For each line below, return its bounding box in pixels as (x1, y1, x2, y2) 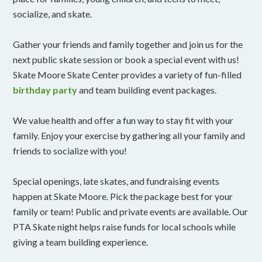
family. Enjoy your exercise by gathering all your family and (13, 129, 246, 141)
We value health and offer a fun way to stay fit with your (13, 114, 234, 126)
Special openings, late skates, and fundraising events (13, 175, 220, 187)
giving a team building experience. (13, 236, 149, 247)
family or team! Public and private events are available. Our (13, 205, 249, 217)
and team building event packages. (77, 84, 217, 95)
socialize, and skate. (13, 8, 92, 19)
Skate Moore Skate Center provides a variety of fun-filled (13, 68, 242, 80)
